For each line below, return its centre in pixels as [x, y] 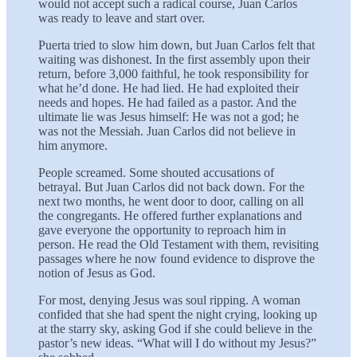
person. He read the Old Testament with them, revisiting [178, 244]
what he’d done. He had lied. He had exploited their [169, 88]
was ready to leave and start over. [122, 18]
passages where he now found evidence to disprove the [177, 258]
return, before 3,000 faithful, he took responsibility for [173, 73]
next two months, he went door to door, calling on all [171, 201]
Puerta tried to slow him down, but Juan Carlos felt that [177, 45]
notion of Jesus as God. [97, 273]
